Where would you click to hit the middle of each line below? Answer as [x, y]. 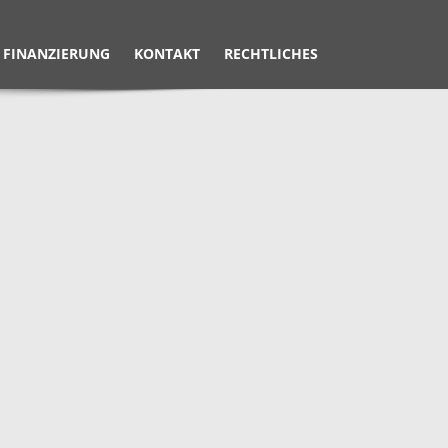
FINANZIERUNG [56, 53]
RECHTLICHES [271, 53]
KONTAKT [167, 53]
